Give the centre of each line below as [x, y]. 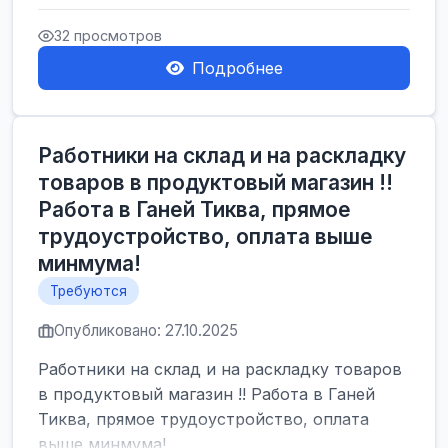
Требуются [88, 291]
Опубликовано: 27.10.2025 [146, 330]
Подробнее [237, 68]
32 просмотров [108, 35]
